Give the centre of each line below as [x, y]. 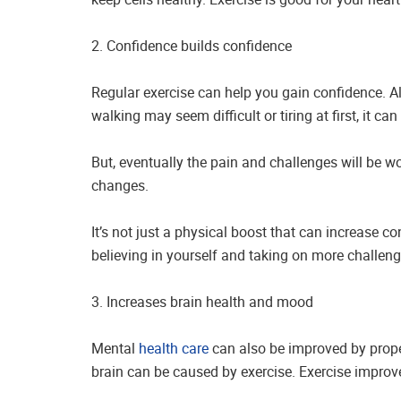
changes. [120, 185]
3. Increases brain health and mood [202, 301]
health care [174, 348]
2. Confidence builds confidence [192, 45]
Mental [115, 348]
